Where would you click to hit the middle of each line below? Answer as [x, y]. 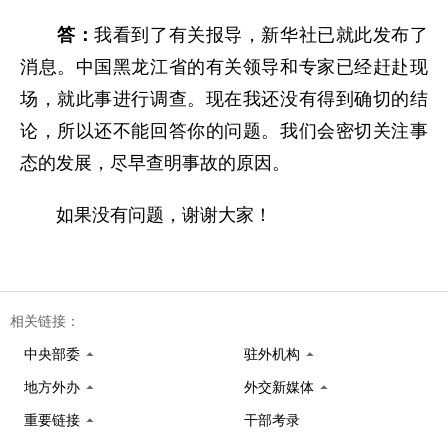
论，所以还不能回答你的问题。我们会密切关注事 [224, 131]
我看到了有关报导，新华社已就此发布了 [261, 35]
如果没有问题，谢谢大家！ [146, 215]
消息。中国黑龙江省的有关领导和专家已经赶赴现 [224, 67]
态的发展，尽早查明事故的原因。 [155, 163]
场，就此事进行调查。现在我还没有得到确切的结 [224, 99]
